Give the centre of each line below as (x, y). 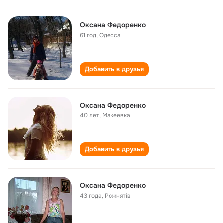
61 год (88, 35)
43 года (91, 196)
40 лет (89, 115)
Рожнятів (118, 196)
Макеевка (116, 115)
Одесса (110, 35)
